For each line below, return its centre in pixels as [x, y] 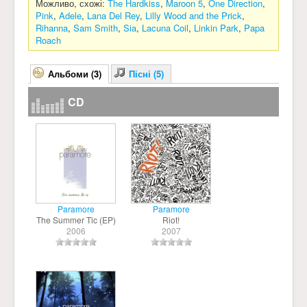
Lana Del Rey [113, 15]
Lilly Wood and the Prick [194, 15]
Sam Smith [96, 28]
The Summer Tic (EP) [76, 220]
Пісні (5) [146, 74]
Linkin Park [216, 28]
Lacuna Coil [165, 28]
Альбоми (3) [75, 74]
